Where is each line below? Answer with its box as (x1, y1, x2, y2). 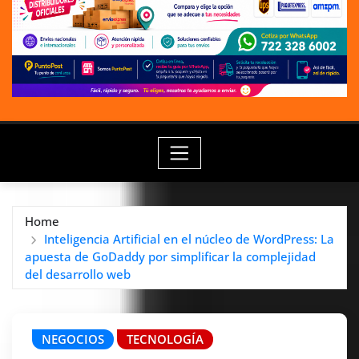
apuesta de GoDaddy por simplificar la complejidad (25, 248, 316, 265)
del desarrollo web (25, 266, 131, 283)
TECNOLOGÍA (127, 331, 204, 348)
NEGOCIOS (42, 331, 104, 348)
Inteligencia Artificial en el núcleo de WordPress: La (43, 231, 334, 248)
